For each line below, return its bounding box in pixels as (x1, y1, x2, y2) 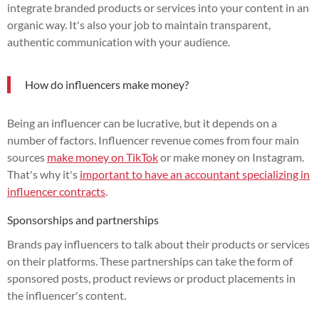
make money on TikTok (47, 150, 158, 164)
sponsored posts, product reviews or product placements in (7, 271, 296, 285)
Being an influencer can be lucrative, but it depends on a (7, 115, 277, 130)
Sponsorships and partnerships (7, 212, 159, 226)
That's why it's (7, 167, 80, 181)
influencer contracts (7, 184, 105, 198)
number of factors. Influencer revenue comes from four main (7, 132, 299, 147)
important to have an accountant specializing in (80, 167, 310, 181)
